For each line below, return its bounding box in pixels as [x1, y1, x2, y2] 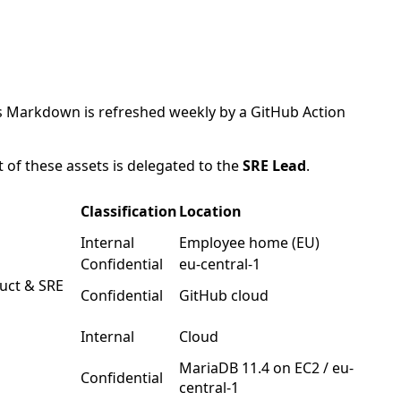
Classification [81, 201, 177, 221]
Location [179, 201, 242, 221]
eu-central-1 [179, 254, 260, 274]
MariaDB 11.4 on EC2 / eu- [179, 358, 354, 378]
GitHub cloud [179, 286, 269, 305]
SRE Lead [243, 156, 306, 175]
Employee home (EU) [179, 233, 320, 252]
